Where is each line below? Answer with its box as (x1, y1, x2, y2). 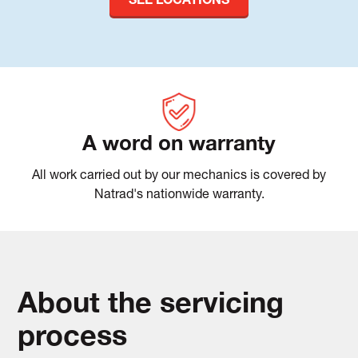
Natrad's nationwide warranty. (93, 189, 265, 202)
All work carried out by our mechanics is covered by (32, 169, 326, 183)
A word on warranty (82, 129, 276, 155)
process (18, 316, 128, 352)
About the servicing (18, 284, 284, 319)
